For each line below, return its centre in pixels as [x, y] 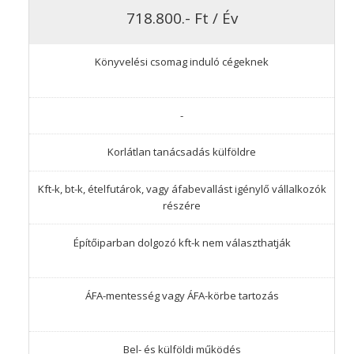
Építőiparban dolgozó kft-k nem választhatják [182, 242]
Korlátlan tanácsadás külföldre [182, 152]
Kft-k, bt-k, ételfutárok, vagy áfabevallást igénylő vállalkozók [182, 189]
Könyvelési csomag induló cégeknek [182, 62]
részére [182, 206]
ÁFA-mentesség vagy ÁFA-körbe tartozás [182, 296]
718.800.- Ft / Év [182, 18]
